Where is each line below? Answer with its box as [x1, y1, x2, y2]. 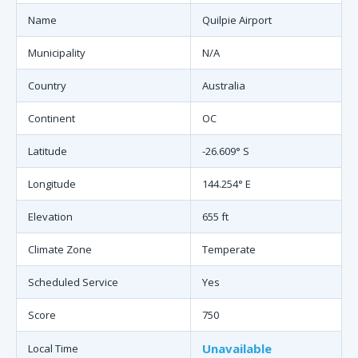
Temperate [202, 242, 256, 257]
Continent [28, 111, 75, 125]
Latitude [28, 144, 67, 158]
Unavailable [202, 340, 272, 356]
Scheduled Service [28, 275, 118, 289]
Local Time [28, 341, 78, 356]
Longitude [28, 177, 76, 191]
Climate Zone [28, 242, 92, 257]
